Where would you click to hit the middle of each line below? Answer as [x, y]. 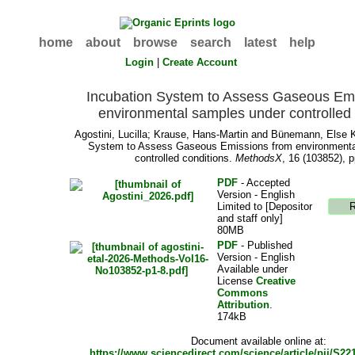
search [211, 42]
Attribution [244, 305]
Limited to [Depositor [265, 207]
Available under [253, 269]
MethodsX [258, 158]
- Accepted [264, 183]
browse [156, 42]
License [237, 281]
